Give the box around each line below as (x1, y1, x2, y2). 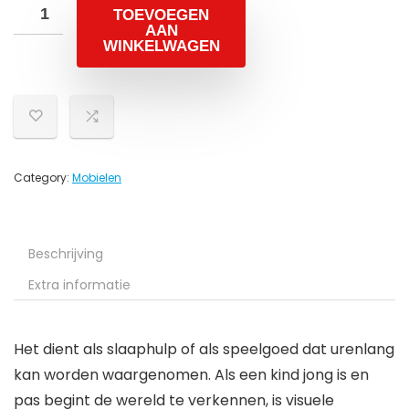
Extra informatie (28, 276, 131, 295)
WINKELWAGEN (102, 37, 220, 56)
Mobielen (72, 170, 121, 186)
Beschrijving (28, 245, 103, 264)
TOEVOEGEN (113, 6, 209, 25)
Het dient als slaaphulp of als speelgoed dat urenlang (14, 339, 394, 361)
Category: (14, 170, 72, 186)
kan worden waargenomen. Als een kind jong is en (14, 364, 369, 386)
